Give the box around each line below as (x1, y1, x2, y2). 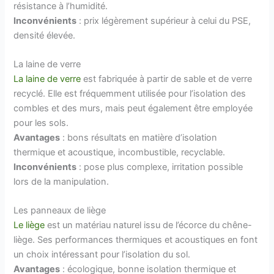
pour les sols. (13, 117, 69, 128)
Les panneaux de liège (13, 205, 106, 217)
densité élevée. (13, 29, 76, 41)
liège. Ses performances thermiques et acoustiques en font (13, 234, 258, 246)
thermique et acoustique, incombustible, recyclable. (13, 146, 226, 158)
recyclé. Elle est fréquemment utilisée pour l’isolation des (13, 87, 246, 99)
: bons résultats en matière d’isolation (60, 131, 218, 143)
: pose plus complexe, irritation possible (76, 161, 243, 172)
